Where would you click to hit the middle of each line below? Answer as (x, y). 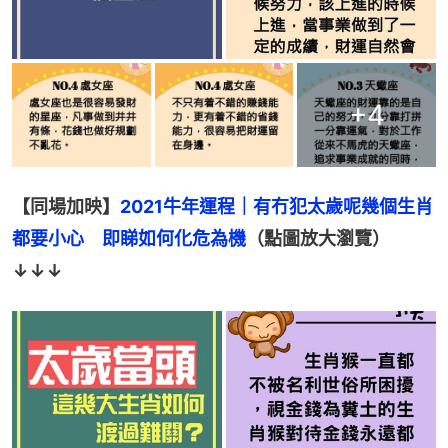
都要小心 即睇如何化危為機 (129, 239)
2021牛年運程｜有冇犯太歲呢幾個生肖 (276, 207)
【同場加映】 (66, 207)
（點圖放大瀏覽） (318, 239)
